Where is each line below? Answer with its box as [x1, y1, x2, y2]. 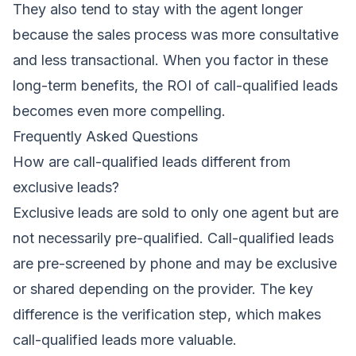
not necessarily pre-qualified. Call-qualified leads [13, 229, 334, 246]
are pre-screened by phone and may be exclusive [13, 254, 337, 272]
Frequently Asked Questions [13, 127, 198, 145]
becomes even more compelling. [13, 102, 226, 119]
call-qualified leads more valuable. [13, 331, 237, 348]
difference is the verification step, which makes [13, 305, 321, 323]
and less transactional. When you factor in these [13, 51, 328, 68]
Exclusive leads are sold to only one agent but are [13, 203, 339, 221]
